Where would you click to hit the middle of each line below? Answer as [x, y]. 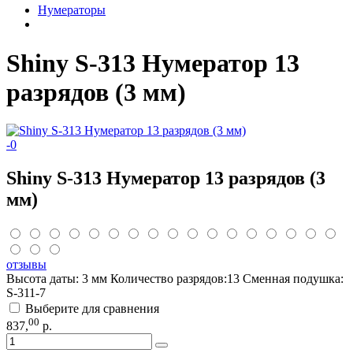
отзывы [26, 265]
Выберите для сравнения [92, 309]
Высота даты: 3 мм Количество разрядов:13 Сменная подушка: [175, 279]
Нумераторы [72, 10]
